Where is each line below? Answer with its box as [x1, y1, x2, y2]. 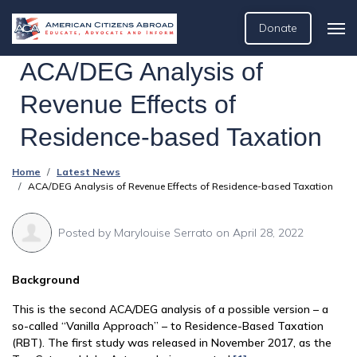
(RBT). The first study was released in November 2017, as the [12, 335, 331, 350]
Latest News [57, 166, 120, 178]
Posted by [58, 225, 114, 240]
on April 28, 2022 [213, 225, 304, 240]
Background [12, 273, 80, 287]
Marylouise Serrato [114, 225, 213, 240]
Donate [259, 21, 297, 35]
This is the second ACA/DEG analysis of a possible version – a [12, 302, 328, 316]
